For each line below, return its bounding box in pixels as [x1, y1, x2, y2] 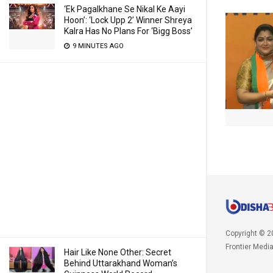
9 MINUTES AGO [71, 42, 124, 50]
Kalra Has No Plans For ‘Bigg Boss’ [64, 26, 193, 36]
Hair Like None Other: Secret [64, 247, 171, 257]
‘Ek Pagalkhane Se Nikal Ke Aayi [64, 4, 185, 14]
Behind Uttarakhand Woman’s [64, 258, 177, 268]
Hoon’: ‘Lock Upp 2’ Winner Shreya [64, 15, 192, 25]
